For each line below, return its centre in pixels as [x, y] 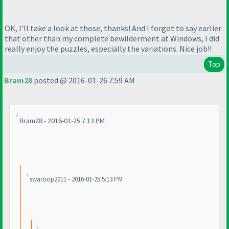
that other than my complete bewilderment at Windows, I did [112, 38]
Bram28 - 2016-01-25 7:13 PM [62, 121]
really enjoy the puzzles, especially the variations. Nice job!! [108, 48]
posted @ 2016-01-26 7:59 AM [84, 81]
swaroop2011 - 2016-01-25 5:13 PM [76, 179]
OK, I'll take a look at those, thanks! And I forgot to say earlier [113, 28]
